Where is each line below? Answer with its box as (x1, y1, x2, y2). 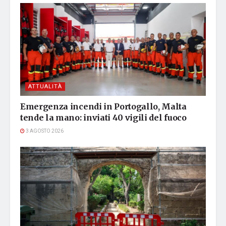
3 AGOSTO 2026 (25, 128, 64, 135)
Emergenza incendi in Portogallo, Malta (20, 101, 187, 112)
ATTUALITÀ (28, 82, 62, 91)
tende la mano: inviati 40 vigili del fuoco (20, 112, 187, 123)
